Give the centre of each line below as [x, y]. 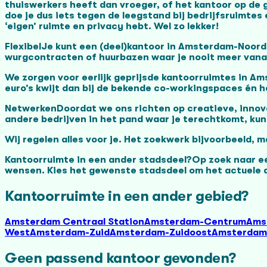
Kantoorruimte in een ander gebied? [127, 196]
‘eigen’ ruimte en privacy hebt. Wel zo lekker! [112, 26]
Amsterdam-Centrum [195, 221]
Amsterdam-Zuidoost [161, 232]
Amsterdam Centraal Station [74, 221]
